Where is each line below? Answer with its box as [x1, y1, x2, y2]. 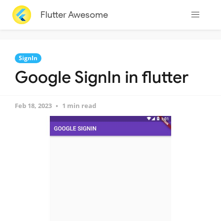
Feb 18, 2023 [15, 101, 52, 110]
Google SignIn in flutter [15, 67, 188, 87]
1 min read [62, 101, 96, 110]
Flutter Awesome [40, 9, 108, 20]
